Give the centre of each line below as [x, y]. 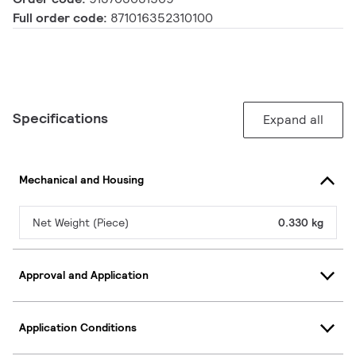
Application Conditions [78, 328]
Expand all [293, 119]
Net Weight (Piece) [81, 222]
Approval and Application [84, 275]
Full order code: [62, 17]
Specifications [60, 118]
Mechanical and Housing [81, 180]
